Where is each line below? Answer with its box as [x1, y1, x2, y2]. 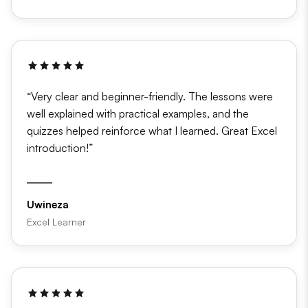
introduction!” [27, 140, 93, 155]
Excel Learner [27, 215, 86, 228]
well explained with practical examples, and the [27, 106, 249, 120]
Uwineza [27, 197, 69, 211]
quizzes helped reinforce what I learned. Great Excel [27, 123, 277, 137]
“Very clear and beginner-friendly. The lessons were [27, 89, 273, 103]
